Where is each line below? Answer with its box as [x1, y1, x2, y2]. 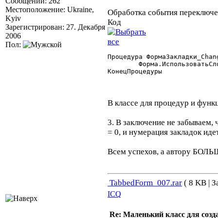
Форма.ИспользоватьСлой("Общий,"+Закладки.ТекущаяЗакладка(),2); [108, 60, 139, 68]
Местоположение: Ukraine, [5, 5, 94, 14]
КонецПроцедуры [108, 68, 166, 75]
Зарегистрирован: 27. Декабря [5, 23, 105, 31]
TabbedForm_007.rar [108, 178, 182, 187]
